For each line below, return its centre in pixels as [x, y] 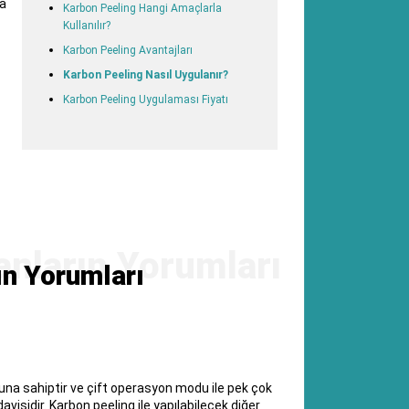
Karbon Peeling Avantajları [127, 50]
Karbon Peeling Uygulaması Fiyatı [145, 99]
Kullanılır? [86, 25]
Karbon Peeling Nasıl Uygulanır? [145, 74]
